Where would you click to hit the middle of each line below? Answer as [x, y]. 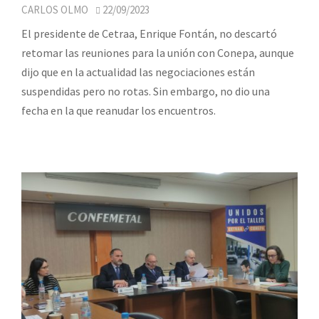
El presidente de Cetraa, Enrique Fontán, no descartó [149, 34]
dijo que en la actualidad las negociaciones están [138, 72]
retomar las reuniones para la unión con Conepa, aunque [158, 53]
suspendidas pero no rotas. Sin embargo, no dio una [146, 91]
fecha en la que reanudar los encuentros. [119, 111]
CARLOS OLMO [55, 10]
